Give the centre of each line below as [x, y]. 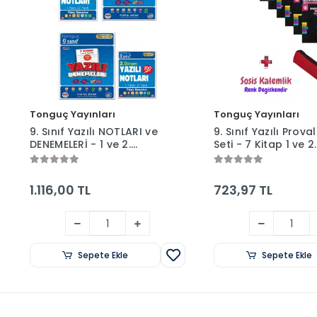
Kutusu [232, 170]
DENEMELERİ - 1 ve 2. [80, 145]
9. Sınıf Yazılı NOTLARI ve [94, 132]
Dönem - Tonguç [75, 157]
